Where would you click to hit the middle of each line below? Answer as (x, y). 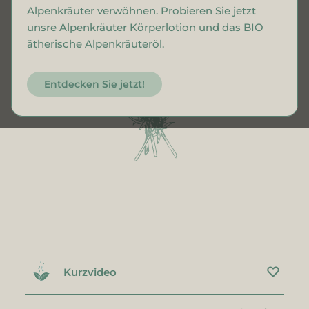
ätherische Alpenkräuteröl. (96, 43)
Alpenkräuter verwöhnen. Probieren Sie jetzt (141, 10)
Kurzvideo (90, 272)
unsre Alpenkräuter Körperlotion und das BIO (145, 27)
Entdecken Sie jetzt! (94, 84)
